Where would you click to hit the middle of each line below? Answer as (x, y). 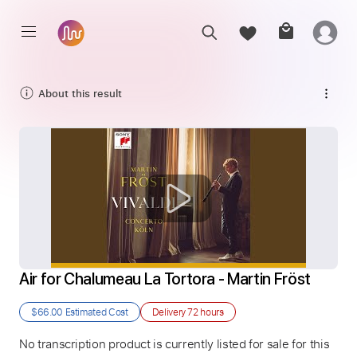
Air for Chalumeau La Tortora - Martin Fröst (165, 279)
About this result (80, 93)
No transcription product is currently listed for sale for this (175, 343)
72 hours (206, 312)
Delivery (170, 312)
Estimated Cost (95, 312)
